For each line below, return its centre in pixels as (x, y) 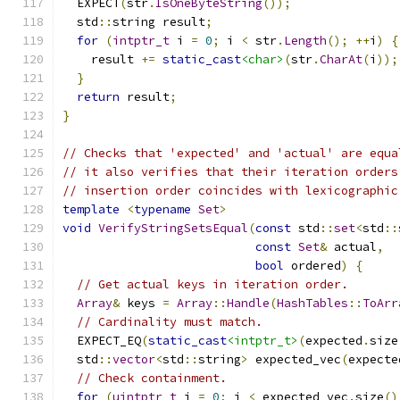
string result (159, 22)
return (98, 97)
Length (305, 41)
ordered (312, 266)
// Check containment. (152, 378)
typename (162, 209)
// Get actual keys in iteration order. (212, 284)
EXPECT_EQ (102, 341)
